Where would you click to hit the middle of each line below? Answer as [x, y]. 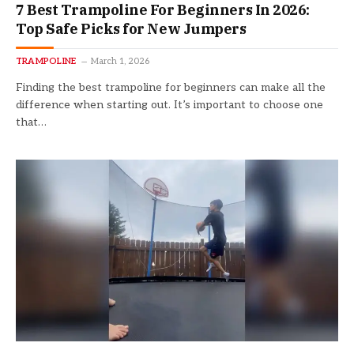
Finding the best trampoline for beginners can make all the [171, 88]
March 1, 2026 [121, 62]
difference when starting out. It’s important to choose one [169, 105]
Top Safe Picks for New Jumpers [131, 29]
